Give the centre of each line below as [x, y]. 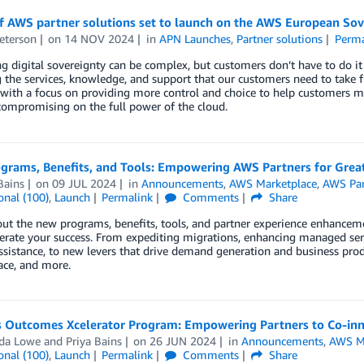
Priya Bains [93, 341]
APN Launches [195, 39]
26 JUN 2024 [183, 341]
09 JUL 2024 [84, 184]
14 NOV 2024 [100, 39]
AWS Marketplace [273, 184]
